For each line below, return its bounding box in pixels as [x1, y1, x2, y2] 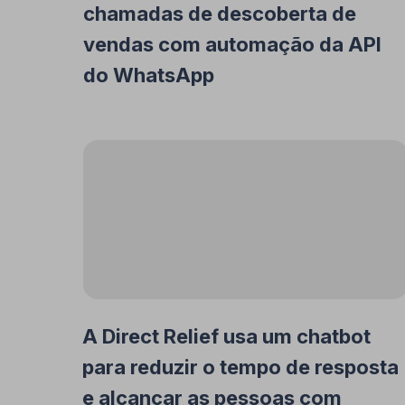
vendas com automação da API [83, 33, 381, 56]
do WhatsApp [83, 63, 214, 87]
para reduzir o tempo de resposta [82, 355, 399, 379]
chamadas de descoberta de [83, 2, 356, 25]
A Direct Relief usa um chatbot [82, 325, 371, 348]
